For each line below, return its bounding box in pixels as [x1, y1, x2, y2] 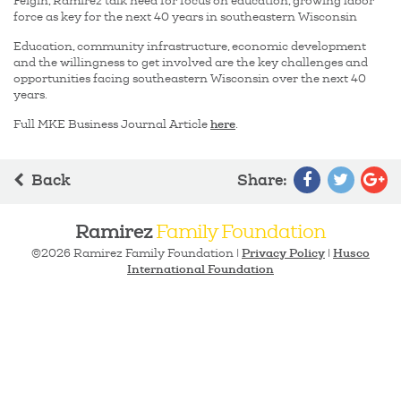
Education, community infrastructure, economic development [13, 39, 366, 53]
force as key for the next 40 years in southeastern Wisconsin [13, 10, 357, 23]
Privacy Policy [242, 245, 325, 260]
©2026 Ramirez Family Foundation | [31, 246, 242, 260]
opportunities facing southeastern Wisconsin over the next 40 [13, 72, 366, 85]
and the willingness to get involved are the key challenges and [13, 55, 368, 69]
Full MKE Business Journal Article [13, 117, 210, 131]
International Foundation [127, 261, 274, 277]
